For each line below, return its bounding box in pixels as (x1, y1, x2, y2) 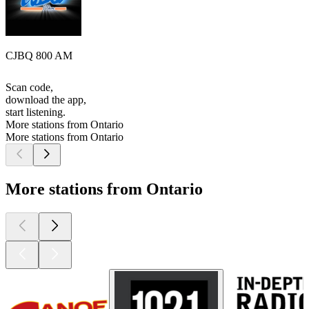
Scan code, (6, 81, 53, 94)
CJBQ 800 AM (6, 50, 72, 62)
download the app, (6, 94, 86, 106)
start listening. (6, 106, 66, 119)
